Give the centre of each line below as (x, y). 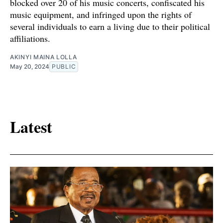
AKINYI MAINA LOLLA (44, 57)
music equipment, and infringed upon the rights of (101, 14)
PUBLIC (64, 66)
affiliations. (30, 38)
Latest (31, 127)
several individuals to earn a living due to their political (110, 26)
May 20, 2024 (30, 66)
